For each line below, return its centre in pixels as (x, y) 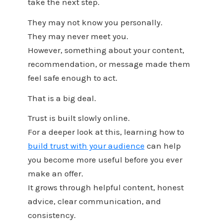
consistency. (52, 215)
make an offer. (55, 174)
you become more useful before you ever (105, 160)
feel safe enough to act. (72, 78)
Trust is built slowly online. (79, 118)
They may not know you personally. (95, 22)
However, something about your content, (106, 50)
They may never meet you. (78, 36)
